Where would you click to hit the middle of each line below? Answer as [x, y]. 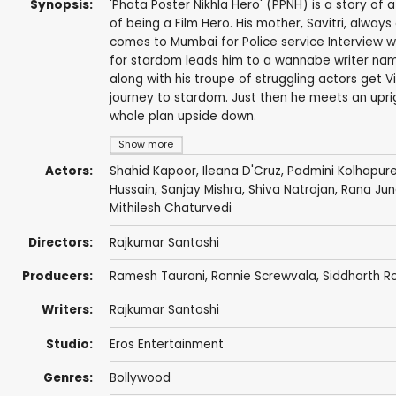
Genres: [68, 378]
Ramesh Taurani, [160, 277]
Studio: [69, 344]
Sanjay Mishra [201, 190]
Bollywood [140, 378]
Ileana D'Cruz [241, 171]
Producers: [57, 277]
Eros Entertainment [166, 344]
